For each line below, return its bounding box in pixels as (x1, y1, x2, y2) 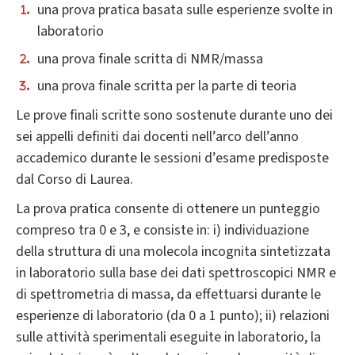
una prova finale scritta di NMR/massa (37, 48, 263, 69)
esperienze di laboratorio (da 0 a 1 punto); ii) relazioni (16, 306, 330, 326)
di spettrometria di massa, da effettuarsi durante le (16, 284, 321, 305)
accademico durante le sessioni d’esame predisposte (16, 148, 329, 169)
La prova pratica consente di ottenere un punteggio (16, 199, 320, 219)
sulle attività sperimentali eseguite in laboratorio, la (16, 327, 321, 348)
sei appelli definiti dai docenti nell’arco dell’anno (16, 127, 299, 147)
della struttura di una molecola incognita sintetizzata (16, 242, 330, 262)
